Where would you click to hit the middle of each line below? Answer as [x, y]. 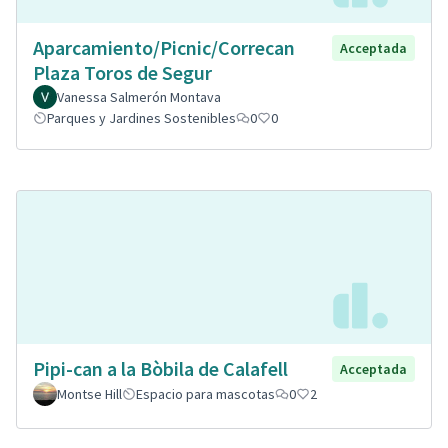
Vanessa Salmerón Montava [139, 97]
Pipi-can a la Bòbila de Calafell [160, 368]
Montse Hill [89, 393]
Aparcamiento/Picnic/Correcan [164, 48]
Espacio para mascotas [205, 393]
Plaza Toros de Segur [122, 73]
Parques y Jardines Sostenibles [141, 118]
